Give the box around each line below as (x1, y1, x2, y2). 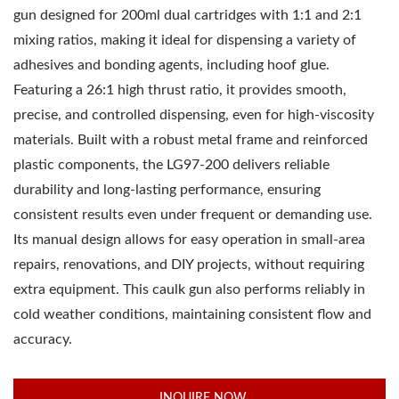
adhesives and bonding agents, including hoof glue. (13, 58, 330, 72)
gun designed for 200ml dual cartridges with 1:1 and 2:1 (13, 8, 362, 22)
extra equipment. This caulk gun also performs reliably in (13, 282, 365, 297)
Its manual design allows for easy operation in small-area (13, 232, 365, 247)
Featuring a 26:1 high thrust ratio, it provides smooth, (13, 83, 346, 97)
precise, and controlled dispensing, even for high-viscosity (13, 108, 374, 122)
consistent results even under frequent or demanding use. (13, 208, 372, 222)
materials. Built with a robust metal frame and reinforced (13, 133, 368, 147)
